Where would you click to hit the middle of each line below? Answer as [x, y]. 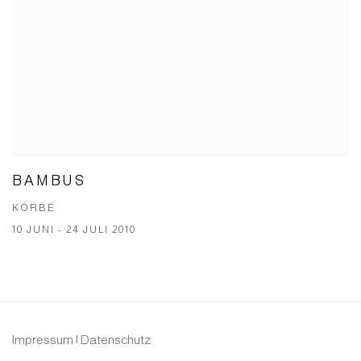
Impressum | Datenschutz [81, 339]
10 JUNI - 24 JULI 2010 [74, 229]
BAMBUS [50, 180]
